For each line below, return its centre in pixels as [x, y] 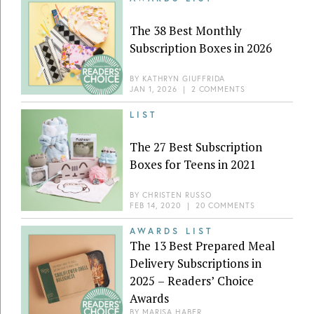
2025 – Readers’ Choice [192, 281]
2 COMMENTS [218, 89]
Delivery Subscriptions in [196, 264]
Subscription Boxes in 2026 [201, 48]
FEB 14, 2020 [156, 206]
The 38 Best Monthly [186, 30]
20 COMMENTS [225, 206]
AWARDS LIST [171, 231]
